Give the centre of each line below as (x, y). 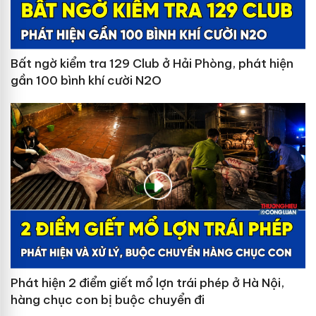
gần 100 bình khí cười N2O (86, 80)
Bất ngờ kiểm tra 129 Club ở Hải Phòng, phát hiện (152, 63)
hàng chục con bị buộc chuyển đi (108, 299)
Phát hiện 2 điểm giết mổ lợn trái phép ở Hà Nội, (147, 282)
